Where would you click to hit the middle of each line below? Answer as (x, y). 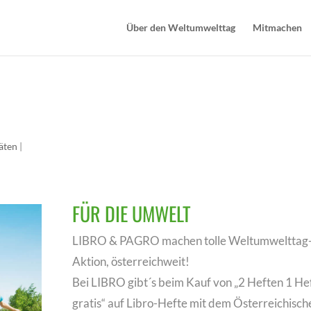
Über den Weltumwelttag (180, 27)
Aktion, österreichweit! (131, 262)
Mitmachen (277, 27)
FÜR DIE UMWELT (131, 214)
